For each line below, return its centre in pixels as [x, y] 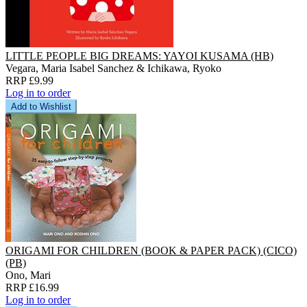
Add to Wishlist [41, 106]
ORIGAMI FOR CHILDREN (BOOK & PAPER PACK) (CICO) [151, 250]
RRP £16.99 [32, 287]
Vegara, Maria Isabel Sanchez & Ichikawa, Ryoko [113, 68]
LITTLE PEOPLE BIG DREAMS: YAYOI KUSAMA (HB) [139, 56]
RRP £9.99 [29, 80]
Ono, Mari [28, 275]
